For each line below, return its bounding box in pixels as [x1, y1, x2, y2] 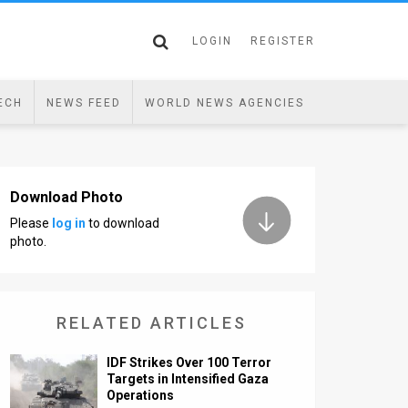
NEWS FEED [46, 97, 121, 109]
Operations [107, 388, 175, 403]
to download [86, 216, 159, 230]
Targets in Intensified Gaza [107, 372, 270, 386]
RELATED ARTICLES [56, 313, 247, 332]
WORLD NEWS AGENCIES [144, 97, 304, 109]
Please [10, 216, 52, 230]
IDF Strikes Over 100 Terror [107, 355, 272, 370]
